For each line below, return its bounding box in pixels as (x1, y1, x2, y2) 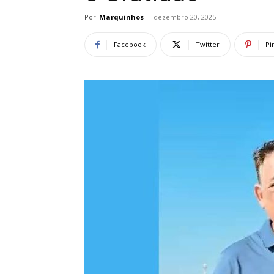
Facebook (114, 40, 146, 49)
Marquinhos (99, 12, 144, 21)
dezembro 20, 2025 (154, 12, 216, 21)
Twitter (196, 40, 220, 49)
